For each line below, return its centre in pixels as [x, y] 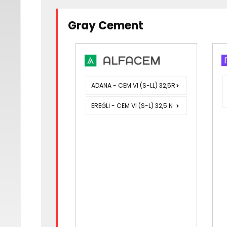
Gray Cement [106, 26]
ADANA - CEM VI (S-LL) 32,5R [133, 86]
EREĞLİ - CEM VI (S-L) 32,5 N [132, 106]
